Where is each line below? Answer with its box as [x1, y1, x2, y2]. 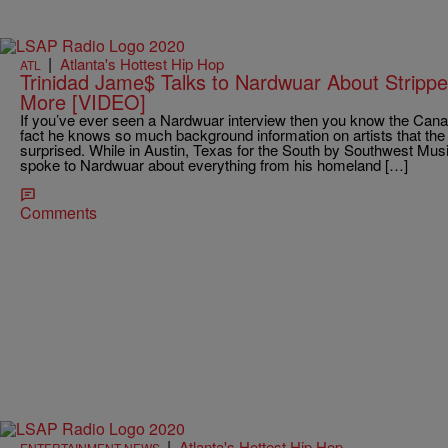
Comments [20, 201, 97, 225]
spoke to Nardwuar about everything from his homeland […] [20, 154, 408, 176]
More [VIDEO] [20, 87, 146, 117]
